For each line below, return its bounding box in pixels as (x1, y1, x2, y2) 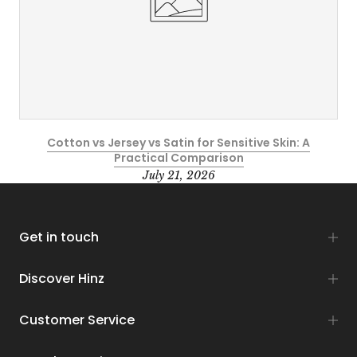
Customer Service (19, 316, 135, 335)
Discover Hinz (19, 274, 104, 293)
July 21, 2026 (142, 173, 215, 188)
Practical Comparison (113, 155, 244, 171)
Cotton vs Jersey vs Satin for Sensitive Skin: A (47, 139, 310, 156)
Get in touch (19, 233, 99, 252)
